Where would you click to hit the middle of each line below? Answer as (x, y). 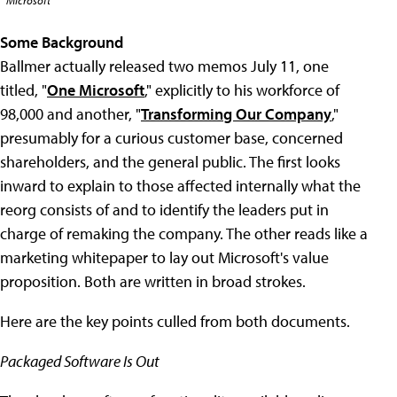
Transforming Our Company (236, 114)
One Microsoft (96, 90)
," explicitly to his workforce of (242, 90)
